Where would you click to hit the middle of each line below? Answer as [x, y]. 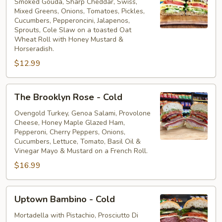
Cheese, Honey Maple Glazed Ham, [70, 122]
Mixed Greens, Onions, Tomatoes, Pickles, [80, 11]
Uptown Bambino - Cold [65, 199]
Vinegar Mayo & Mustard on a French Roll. [81, 151]
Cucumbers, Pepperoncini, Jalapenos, [72, 20]
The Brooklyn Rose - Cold [68, 97]
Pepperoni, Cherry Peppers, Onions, [70, 132]
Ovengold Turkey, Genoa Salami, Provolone [83, 113]
